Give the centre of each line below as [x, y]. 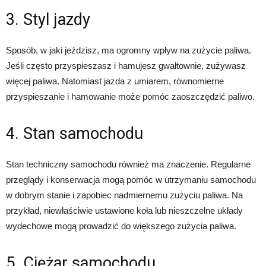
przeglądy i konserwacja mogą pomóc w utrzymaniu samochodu [131, 180]
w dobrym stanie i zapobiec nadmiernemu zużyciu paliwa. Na [124, 195]
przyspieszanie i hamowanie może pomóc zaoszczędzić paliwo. [130, 96]
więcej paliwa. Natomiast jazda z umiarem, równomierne [115, 81]
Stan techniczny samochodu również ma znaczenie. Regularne [128, 164]
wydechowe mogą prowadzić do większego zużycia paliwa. [121, 226]
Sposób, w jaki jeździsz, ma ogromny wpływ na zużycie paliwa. [129, 50]
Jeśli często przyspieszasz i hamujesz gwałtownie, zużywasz [126, 66]
